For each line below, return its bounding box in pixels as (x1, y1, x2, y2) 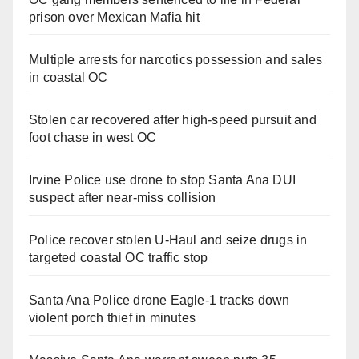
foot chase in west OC (29, 131, 157, 145)
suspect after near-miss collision (29, 191, 216, 205)
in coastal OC (29, 71, 108, 85)
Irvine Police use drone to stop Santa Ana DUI (29, 173, 296, 188)
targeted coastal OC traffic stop (29, 251, 208, 265)
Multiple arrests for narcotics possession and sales (29, 53, 323, 67)
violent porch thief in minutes (29, 311, 196, 325)
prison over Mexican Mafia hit (29, 10, 200, 25)
